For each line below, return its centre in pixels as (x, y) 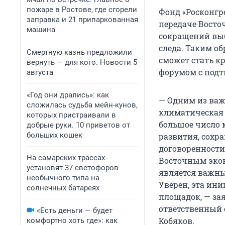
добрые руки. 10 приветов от (78, 125)
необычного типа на (63, 178)
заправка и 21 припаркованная (82, 20)
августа (40, 72)
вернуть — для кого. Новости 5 (82, 62)
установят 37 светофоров (73, 168)
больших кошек (54, 135)
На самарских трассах (66, 158)
